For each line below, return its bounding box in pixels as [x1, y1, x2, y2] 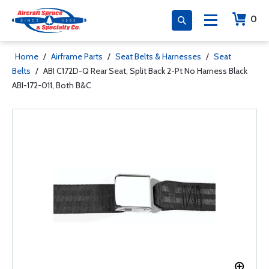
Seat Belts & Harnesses [115, 51, 201, 62]
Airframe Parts [51, 51, 103, 62]
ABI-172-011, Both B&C [12, 80, 91, 91]
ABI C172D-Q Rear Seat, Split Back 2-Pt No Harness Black [43, 65, 247, 76]
